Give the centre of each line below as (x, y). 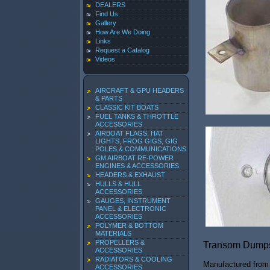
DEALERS (110, 5)
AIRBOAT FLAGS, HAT (129, 133)
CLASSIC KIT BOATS (127, 107)
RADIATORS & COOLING (134, 259)
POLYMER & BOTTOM (129, 225)
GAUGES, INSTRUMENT (133, 201)
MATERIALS (113, 233)
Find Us (107, 14)
